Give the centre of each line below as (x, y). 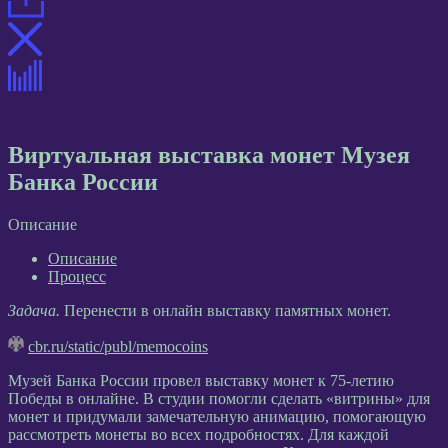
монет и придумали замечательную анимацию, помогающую (217, 416)
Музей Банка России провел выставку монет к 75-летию (201, 380)
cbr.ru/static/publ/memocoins (118, 346)
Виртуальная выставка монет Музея (209, 154)
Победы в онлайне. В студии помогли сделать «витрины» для (219, 398)
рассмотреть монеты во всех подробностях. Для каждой (198, 434)
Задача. (34, 310)
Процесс (77, 276)
